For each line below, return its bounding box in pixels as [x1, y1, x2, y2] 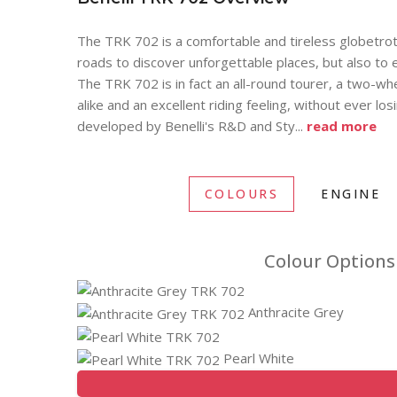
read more [307, 117, 377, 135]
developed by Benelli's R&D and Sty [77, 117, 295, 135]
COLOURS [204, 185, 279, 202]
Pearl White [220, 348, 294, 367]
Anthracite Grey [245, 302, 344, 321]
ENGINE [321, 185, 381, 202]
